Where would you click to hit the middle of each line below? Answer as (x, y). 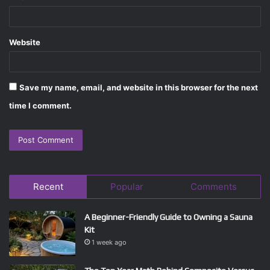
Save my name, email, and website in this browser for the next (139, 88)
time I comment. (40, 106)
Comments (214, 187)
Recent (48, 187)
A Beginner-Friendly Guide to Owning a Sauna (168, 217)
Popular (127, 187)
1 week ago (109, 243)
